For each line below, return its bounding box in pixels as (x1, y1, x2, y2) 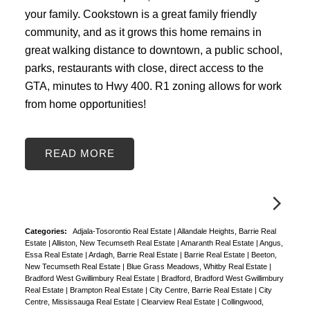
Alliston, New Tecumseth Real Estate (51, 238, 177, 247)
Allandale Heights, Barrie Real (176, 226, 276, 235)
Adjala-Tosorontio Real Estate (72, 226, 174, 235)
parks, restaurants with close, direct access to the (24, 62, 264, 75)
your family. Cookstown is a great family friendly (24, 8, 257, 21)
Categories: (24, 226, 67, 235)
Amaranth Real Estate (180, 238, 256, 247)
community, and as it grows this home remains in (24, 26, 262, 39)
